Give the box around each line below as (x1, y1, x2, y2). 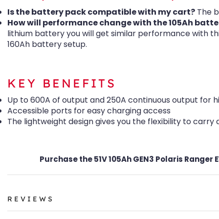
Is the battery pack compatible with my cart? (7, 6, 195, 18)
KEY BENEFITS (7, 76, 116, 91)
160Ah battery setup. (7, 39, 87, 50)
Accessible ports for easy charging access (7, 105, 171, 116)
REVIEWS (7, 194, 54, 203)
